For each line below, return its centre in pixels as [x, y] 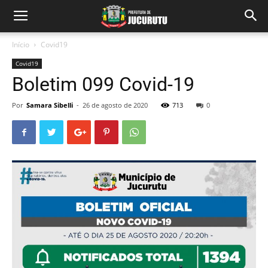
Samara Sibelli [50, 105]
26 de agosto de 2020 [115, 105]
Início [21, 45]
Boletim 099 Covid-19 [103, 84]
